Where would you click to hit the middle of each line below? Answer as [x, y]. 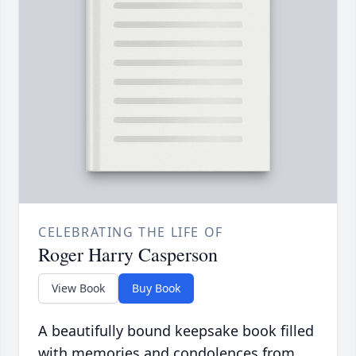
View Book [78, 288]
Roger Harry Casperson [128, 255]
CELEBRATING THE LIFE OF [131, 232]
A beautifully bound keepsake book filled [176, 331]
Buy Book [156, 288]
